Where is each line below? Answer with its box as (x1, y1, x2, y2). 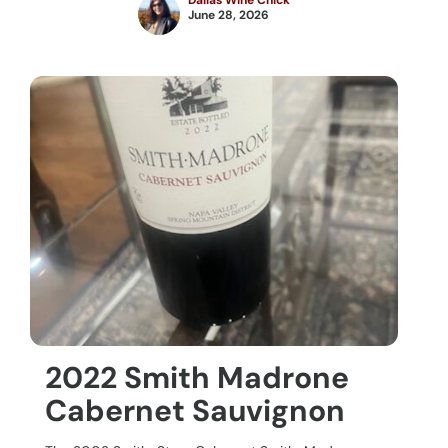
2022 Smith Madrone (45, 358, 349, 398)
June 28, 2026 (188, 7, 269, 24)
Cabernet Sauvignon (45, 391, 345, 431)
